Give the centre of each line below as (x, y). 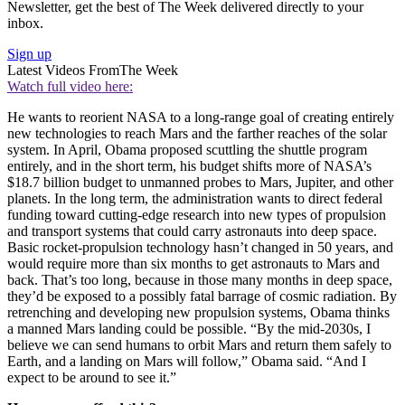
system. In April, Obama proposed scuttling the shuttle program (187, 150)
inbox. (25, 24)
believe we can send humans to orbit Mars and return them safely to (199, 345)
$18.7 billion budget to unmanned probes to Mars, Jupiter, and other (200, 183)
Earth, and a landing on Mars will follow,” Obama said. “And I (187, 362)
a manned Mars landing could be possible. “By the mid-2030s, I (189, 329)
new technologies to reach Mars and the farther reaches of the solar (197, 134)
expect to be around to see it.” (92, 378)
